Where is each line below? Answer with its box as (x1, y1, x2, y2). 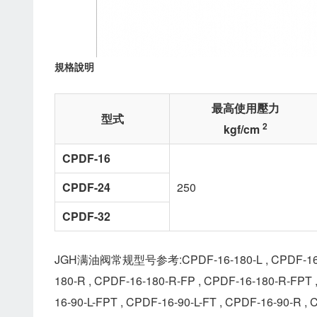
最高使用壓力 (211, 100, 279, 116)
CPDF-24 (62, 179, 110, 195)
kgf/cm (223, 121, 263, 137)
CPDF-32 (62, 208, 110, 224)
